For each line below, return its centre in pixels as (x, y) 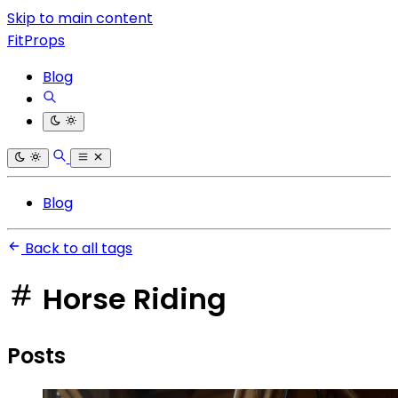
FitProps (36, 40)
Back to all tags (77, 248)
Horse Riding (135, 299)
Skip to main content (80, 18)
